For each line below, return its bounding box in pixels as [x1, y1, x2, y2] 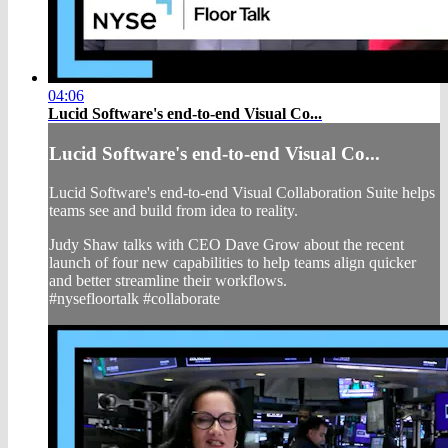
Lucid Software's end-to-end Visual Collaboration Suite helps [49, 183, 435, 201]
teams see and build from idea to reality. [49, 201, 298, 219]
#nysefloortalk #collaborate [49, 289, 220, 307]
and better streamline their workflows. [49, 271, 287, 289]
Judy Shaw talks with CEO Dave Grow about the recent [49, 235, 404, 253]
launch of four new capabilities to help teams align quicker [49, 253, 416, 271]
